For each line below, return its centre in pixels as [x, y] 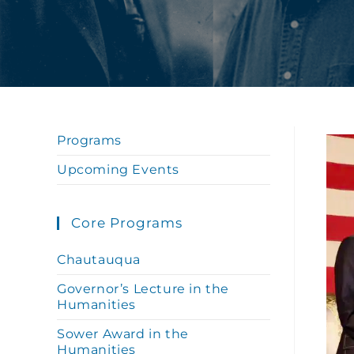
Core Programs [127, 223]
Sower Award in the [123, 334]
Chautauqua [99, 260]
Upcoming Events [118, 169]
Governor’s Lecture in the [143, 289]
